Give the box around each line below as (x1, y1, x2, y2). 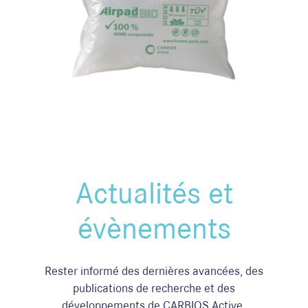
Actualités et (75, 176, 233, 210)
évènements (77, 211, 231, 245)
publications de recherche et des (73, 281, 235, 295)
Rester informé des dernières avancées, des (45, 264, 263, 278)
